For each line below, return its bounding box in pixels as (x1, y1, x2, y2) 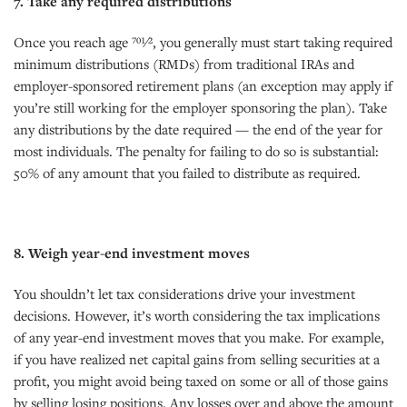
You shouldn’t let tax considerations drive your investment (14, 283, 355, 303)
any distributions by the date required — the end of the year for (14, 119, 382, 138)
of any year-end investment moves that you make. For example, (14, 327, 384, 346)
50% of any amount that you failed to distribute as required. (14, 163, 361, 182)
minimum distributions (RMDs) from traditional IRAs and (14, 54, 354, 73)
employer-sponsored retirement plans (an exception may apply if (14, 75, 392, 94)
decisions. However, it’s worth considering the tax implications (14, 305, 380, 324)
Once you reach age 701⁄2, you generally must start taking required (14, 32, 392, 51)
